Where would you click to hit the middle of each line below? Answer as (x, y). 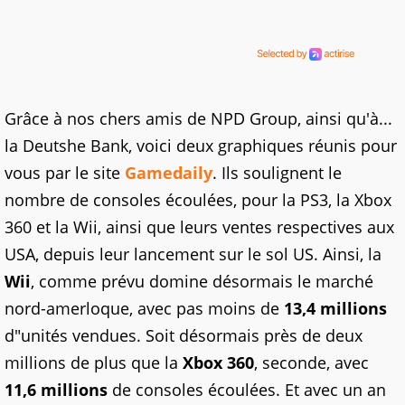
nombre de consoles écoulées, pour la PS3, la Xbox (198, 200)
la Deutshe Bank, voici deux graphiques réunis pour (201, 146)
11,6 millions (56, 390)
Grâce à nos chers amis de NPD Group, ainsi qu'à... (198, 118)
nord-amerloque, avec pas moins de (144, 308)
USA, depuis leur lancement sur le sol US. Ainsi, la (193, 254)
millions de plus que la (94, 363)
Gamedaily (169, 173)
